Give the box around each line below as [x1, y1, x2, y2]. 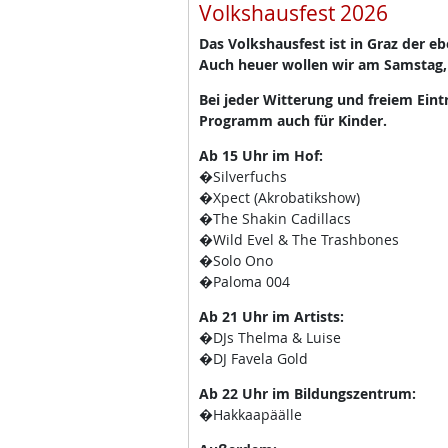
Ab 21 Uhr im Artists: [198, 307, 344, 327]
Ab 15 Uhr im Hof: [198, 146, 323, 166]
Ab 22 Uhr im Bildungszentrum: [198, 384, 416, 404]
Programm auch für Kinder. [198, 111, 387, 131]
